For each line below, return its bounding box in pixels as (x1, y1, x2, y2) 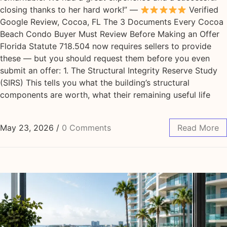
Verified (186, 5, 219, 15)
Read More (177, 122, 219, 133)
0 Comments (62, 122, 111, 133)
